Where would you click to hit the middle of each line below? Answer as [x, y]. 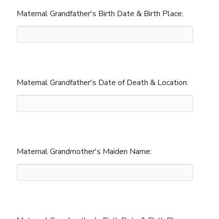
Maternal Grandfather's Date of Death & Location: [103, 83]
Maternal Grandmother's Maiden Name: [84, 152]
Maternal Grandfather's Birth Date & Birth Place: [100, 14]
